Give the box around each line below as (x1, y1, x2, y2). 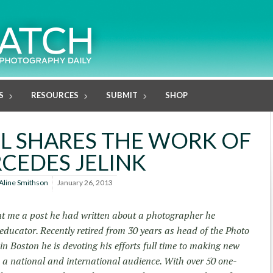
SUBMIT (106, 90, 138, 100)
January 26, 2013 (57, 178, 113, 188)
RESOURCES (31, 90, 79, 100)
